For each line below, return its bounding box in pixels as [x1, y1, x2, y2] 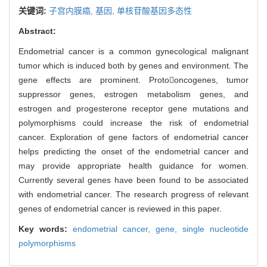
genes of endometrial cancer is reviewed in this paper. [18, 203, 222, 213]
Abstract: [18, 26, 56, 36]
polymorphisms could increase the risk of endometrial [18, 117, 249, 128]
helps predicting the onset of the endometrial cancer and [18, 146, 249, 156]
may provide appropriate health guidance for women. [18, 160, 249, 170]
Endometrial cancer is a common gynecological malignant [18, 46, 249, 56]
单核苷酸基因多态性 [117, 5, 192, 15]
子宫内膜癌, [49, 5, 95, 15]
